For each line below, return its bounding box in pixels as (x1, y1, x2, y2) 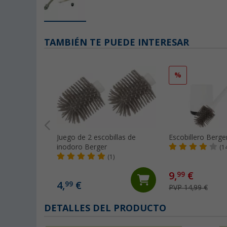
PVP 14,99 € (169, 183, 208, 192)
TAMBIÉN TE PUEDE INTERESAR (44, 37, 189, 48)
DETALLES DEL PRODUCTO (44, 203, 166, 214)
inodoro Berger (57, 143, 107, 152)
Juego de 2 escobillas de (57, 133, 136, 142)
